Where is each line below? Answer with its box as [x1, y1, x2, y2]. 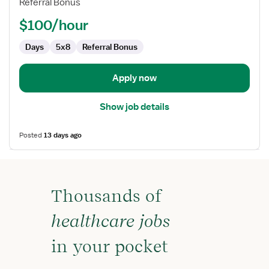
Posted [19, 130, 44, 140]
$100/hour [19, 16, 88, 33]
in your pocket [51, 235, 168, 256]
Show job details [100, 100, 169, 113]
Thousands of [51, 185, 162, 206]
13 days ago [44, 130, 82, 140]
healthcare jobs [51, 210, 170, 231]
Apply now [112, 71, 157, 84]
